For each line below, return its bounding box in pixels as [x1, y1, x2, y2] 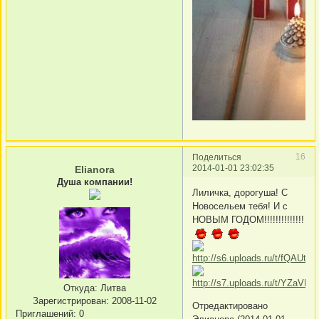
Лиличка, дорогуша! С [192, 187, 288, 199]
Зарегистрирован [32, 295, 106, 306]
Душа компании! [56, 176, 132, 187]
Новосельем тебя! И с [192, 201, 288, 212]
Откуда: [63, 282, 98, 293]
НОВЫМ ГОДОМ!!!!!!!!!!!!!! [192, 214, 304, 226]
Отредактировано [192, 300, 268, 312]
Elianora [74, 163, 115, 175]
